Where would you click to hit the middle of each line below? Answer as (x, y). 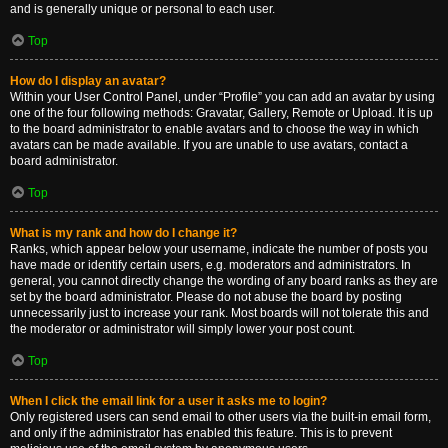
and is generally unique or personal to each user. (142, 9)
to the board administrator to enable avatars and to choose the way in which (214, 129)
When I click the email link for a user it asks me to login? (168, 401)
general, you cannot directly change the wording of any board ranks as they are (224, 281)
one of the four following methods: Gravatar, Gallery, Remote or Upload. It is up (221, 113)
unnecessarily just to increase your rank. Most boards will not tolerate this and (219, 313)
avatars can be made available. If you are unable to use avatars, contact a (209, 145)
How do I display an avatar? (88, 81)
